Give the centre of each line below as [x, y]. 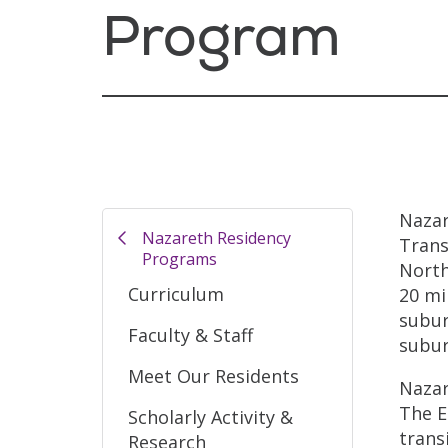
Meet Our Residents [213, 375]
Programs [179, 258]
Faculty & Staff [190, 334]
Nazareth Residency [216, 237]
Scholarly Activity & [210, 416]
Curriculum [176, 293]
